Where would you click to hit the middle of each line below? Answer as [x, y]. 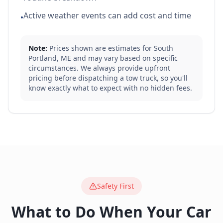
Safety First [115, 186]
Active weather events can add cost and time [107, 15]
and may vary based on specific [124, 58]
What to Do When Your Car [111, 212]
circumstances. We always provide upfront [99, 68]
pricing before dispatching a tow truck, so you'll [108, 78]
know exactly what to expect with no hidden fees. [110, 88]
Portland [43, 58]
